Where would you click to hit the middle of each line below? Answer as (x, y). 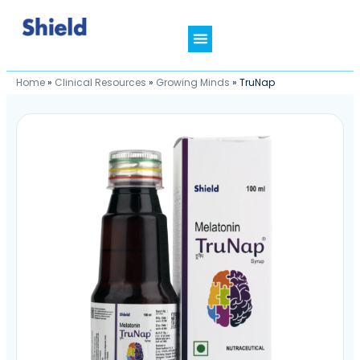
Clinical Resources (100, 82)
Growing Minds (193, 82)
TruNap (257, 82)
